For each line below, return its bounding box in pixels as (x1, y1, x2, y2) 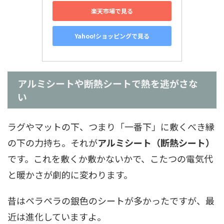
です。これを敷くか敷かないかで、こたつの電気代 (7, 151, 213, 165)
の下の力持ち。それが (7, 135, 97, 149)
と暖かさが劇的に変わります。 (7, 167, 132, 181)
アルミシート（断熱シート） (97, 135, 214, 149)
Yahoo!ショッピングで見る (74, 31, 149, 40)
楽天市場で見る (91, 6, 133, 15)
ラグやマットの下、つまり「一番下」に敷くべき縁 (7, 119, 214, 133)
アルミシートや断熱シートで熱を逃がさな (17, 76, 198, 90)
